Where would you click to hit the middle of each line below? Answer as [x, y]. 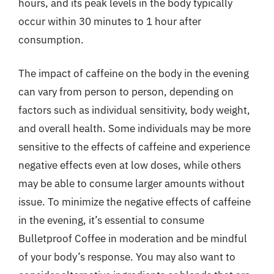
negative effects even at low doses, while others [130, 165]
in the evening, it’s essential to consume [111, 220]
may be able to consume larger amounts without [131, 183]
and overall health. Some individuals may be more [135, 128]
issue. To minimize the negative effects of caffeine [135, 202]
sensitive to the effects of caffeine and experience [134, 147]
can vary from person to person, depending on [126, 92]
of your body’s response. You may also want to [127, 257]
